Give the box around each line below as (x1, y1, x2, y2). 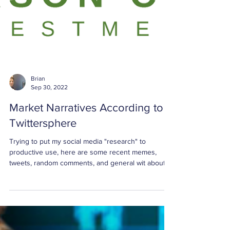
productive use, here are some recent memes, (9, 203, 157, 212)
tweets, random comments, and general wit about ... (9, 214, 172, 222)
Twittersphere (9, 172, 76, 184)
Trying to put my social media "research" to (9, 193, 146, 201)
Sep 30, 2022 (31, 139, 68, 146)
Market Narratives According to (9, 157, 163, 169)
